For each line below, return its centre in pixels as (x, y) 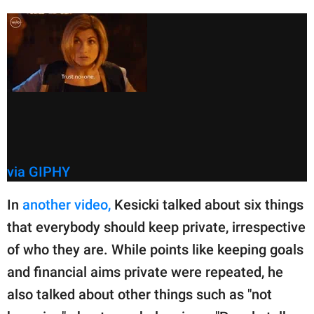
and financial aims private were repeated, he (145, 272)
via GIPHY (39, 172)
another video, (67, 205)
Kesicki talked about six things (207, 205)
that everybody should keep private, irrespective (156, 227)
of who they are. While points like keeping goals (155, 250)
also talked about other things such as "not (139, 295)
